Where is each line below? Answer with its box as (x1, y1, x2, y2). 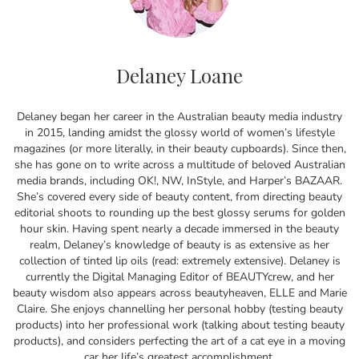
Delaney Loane (116, 63, 243, 89)
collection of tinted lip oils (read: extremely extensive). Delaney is (18, 253, 341, 269)
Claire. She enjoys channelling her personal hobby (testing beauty (16, 301, 343, 317)
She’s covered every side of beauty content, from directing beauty (17, 189, 342, 205)
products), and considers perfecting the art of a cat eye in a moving (14, 333, 345, 349)
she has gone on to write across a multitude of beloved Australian (14, 157, 345, 173)
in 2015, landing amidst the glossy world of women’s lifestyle (24, 125, 335, 141)
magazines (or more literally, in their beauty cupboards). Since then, (13, 141, 346, 157)
